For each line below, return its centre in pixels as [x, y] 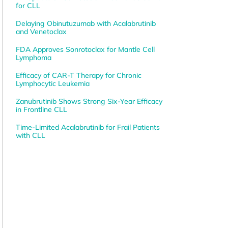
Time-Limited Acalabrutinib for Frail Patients [88, 127]
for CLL [28, 6]
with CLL [30, 136]
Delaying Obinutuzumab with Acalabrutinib [85, 24]
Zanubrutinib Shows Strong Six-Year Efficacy [89, 102]
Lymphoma [33, 58]
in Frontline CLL [41, 110]
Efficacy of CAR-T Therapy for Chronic [78, 76]
